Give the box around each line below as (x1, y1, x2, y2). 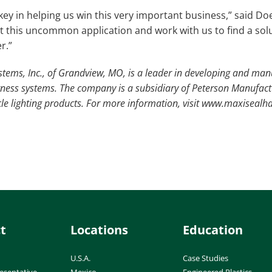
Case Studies (182, 252, 228, 263)
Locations (70, 221, 128, 238)
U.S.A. (70, 252, 90, 263)
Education (182, 221, 243, 238)
